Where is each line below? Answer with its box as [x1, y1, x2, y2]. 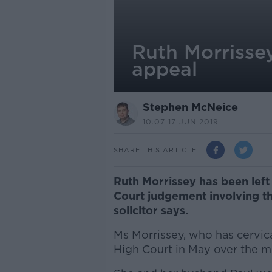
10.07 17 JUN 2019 [142, 117, 219, 126]
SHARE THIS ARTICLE [113, 145, 197, 154]
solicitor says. [113, 204, 188, 217]
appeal [131, 57, 197, 81]
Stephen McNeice [142, 101, 238, 114]
